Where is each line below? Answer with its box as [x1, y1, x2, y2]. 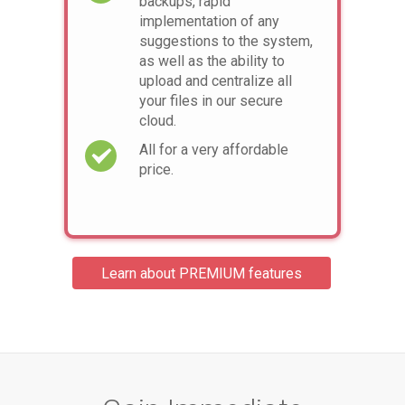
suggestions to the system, [139, 32, 313, 50]
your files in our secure [139, 91, 283, 109]
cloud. [139, 111, 176, 129]
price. [139, 160, 174, 178]
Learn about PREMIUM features [101, 264, 302, 282]
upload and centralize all [139, 71, 292, 89]
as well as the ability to [139, 52, 285, 70]
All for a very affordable [139, 140, 288, 158]
